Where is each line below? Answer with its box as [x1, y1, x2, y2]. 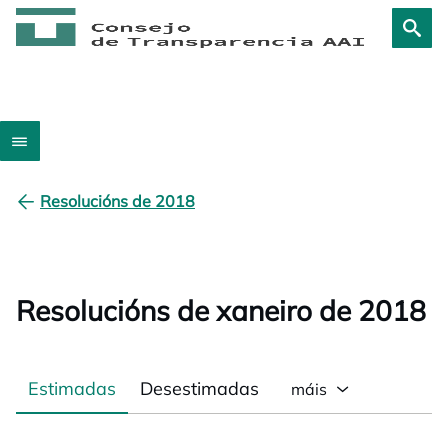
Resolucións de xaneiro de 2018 [16, 293, 426, 328]
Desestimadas [140, 376, 259, 400]
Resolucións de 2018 [40, 191, 195, 211]
